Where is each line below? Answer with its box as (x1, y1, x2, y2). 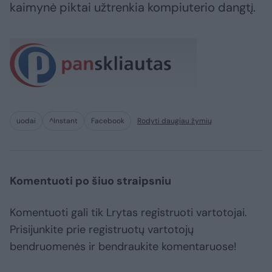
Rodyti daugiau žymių (137, 116, 212, 126)
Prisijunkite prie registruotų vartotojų (10, 222, 194, 237)
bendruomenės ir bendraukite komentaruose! (10, 239, 237, 254)
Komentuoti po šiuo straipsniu (10, 174, 171, 189)
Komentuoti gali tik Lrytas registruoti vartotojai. (10, 205, 247, 220)
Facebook (91, 116, 124, 126)
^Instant (49, 116, 78, 126)
